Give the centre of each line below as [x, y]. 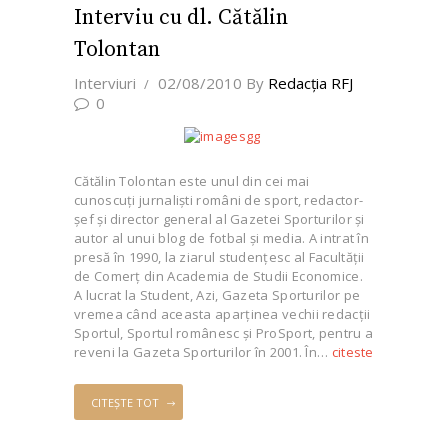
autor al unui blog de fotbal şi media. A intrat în [222, 237]
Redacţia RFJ [310, 82]
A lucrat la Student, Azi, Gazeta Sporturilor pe [217, 294]
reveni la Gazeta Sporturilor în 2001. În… [203, 351]
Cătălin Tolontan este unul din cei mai [192, 180]
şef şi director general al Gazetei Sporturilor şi [219, 218]
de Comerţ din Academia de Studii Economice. [218, 275]
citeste [352, 351]
